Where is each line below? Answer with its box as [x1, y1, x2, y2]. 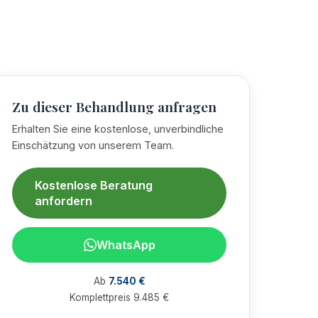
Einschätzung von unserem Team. [12, 139, 174, 151]
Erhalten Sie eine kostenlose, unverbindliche [12, 123, 224, 135]
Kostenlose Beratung [35, 178, 153, 192]
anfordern [35, 194, 92, 208]
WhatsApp [96, 238, 155, 252]
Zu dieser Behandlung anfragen [12, 97, 216, 116]
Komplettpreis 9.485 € [70, 292, 169, 303]
